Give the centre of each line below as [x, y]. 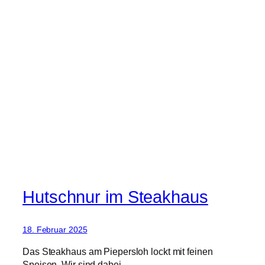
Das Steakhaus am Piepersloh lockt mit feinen [118, 252]
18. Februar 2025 [55, 229]
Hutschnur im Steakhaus [115, 197]
